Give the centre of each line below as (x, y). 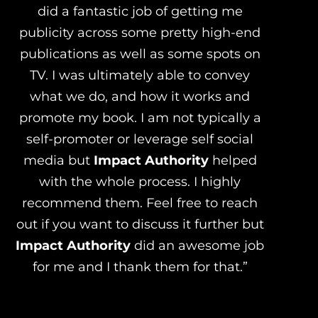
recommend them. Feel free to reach (140, 203)
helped (232, 160)
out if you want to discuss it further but (140, 224)
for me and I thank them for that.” (140, 267)
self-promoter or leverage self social (140, 139)
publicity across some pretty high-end (140, 32)
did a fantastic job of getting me (140, 11)
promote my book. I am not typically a (140, 117)
